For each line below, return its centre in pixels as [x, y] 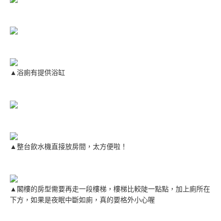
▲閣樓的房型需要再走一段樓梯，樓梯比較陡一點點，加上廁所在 [110, 188]
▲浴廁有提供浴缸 [37, 72]
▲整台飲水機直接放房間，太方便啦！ [69, 146]
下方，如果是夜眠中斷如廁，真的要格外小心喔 [82, 199]
